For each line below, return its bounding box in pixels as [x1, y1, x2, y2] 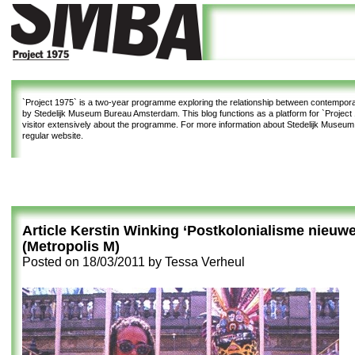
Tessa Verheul [165, 255, 245, 269]
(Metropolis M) [22, 239, 120, 254]
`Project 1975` [22, 97, 77, 107]
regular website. [22, 131, 83, 140]
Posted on [22, 255, 82, 269]
